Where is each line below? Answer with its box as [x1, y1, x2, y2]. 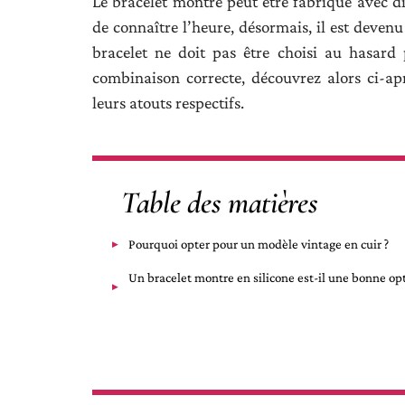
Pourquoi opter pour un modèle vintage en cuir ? [128, 236, 389, 251]
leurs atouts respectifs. [92, 92, 244, 112]
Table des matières [121, 184, 318, 221]
